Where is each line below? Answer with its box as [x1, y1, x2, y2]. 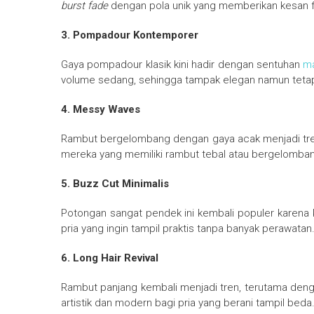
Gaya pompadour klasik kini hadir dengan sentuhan [61, 58, 303, 71]
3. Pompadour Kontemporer [61, 29, 198, 42]
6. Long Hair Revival [61, 252, 158, 265]
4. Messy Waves [61, 103, 140, 116]
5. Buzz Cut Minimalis [61, 177, 169, 191]
